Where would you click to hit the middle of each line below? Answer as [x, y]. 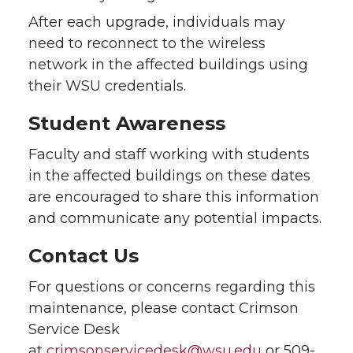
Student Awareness [127, 123]
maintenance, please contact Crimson [163, 308]
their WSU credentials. [107, 85]
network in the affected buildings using [168, 64]
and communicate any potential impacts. [175, 218]
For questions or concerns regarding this [172, 286]
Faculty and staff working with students [169, 154]
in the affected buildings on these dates [169, 175]
